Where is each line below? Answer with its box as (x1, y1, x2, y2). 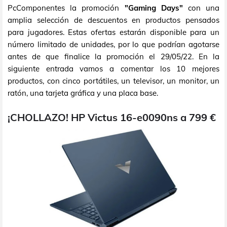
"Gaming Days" (124, 3, 183, 13)
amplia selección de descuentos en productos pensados (8, 15, 219, 25)
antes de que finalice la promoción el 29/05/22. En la (8, 52, 219, 62)
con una (182, 3, 220, 13)
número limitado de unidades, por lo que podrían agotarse (8, 40, 219, 50)
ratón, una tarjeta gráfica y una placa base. (8, 88, 158, 98)
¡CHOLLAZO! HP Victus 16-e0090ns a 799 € (8, 111, 216, 124)
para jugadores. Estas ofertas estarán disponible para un (8, 27, 219, 37)
